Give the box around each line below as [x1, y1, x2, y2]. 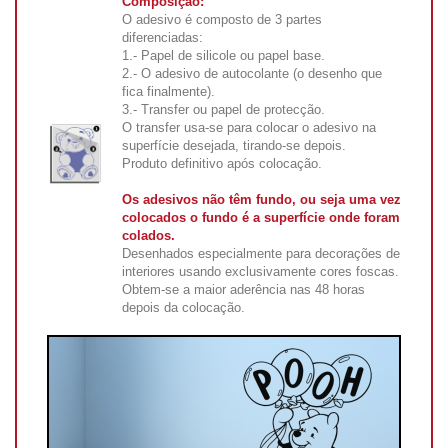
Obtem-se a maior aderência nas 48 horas [122, 282, 365, 297]
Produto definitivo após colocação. [122, 156, 322, 171]
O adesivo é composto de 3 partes [122, 12, 322, 27]
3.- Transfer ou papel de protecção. [122, 102, 325, 117]
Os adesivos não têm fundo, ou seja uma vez [122, 192, 401, 207]
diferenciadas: [122, 30, 203, 45]
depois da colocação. [122, 300, 245, 315]
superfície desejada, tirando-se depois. [122, 138, 346, 153]
